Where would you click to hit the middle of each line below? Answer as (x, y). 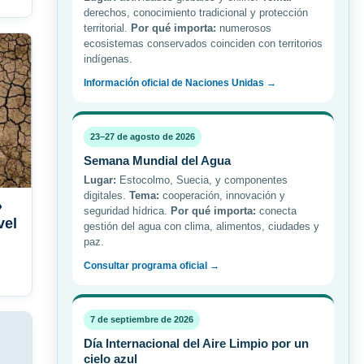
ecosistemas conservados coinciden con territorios (203, 44)
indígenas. (108, 59)
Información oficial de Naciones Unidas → (180, 83)
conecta (276, 211)
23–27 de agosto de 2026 (143, 137)
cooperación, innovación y (222, 196)
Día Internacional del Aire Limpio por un (196, 344)
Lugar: (100, 180)
